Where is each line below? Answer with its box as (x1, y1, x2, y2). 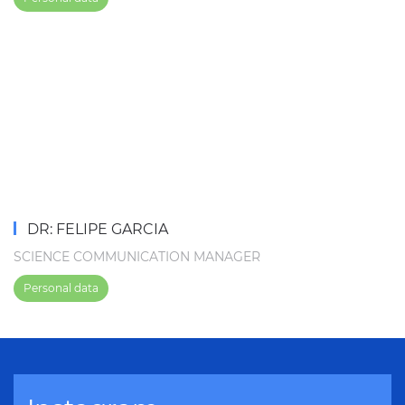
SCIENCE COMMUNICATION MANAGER (14, 248, 260, 265)
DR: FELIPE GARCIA (23, 220, 168, 238)
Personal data (24, 280, 99, 295)
